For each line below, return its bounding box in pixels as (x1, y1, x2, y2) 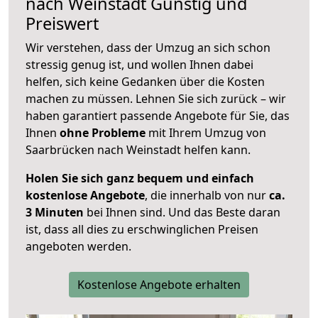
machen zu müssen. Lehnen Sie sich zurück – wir (26, 91, 286, 107)
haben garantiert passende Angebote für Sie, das (26, 108, 290, 124)
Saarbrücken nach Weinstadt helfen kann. (26, 142, 251, 158)
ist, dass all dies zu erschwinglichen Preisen (26, 221, 258, 238)
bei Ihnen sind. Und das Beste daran (84, 204, 280, 221)
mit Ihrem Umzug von (146, 125, 266, 141)
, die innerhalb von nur (145, 187, 269, 204)
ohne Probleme (60, 125, 146, 141)
